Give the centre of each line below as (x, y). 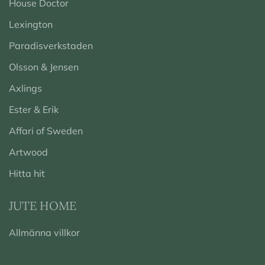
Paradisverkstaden (51, 46)
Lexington (31, 25)
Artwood (28, 152)
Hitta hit (27, 174)
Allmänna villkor (44, 233)
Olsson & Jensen (44, 67)
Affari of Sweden (46, 131)
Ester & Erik (34, 110)
